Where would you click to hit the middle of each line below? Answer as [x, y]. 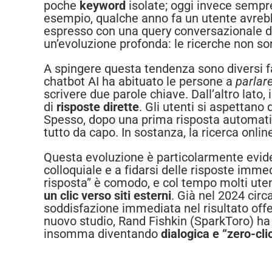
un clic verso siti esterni [107, 196]
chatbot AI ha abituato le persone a [140, 82]
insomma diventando [102, 234]
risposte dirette [98, 107]
